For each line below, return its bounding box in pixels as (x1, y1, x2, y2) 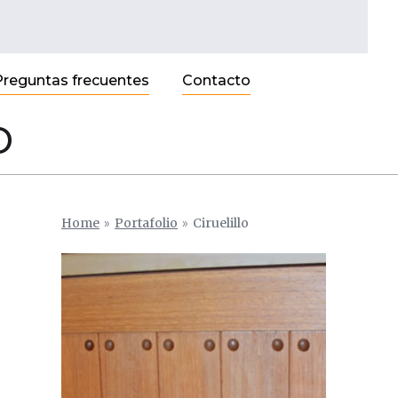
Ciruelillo (192, 215, 249, 231)
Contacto (181, 72, 251, 89)
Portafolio (114, 215, 178, 231)
